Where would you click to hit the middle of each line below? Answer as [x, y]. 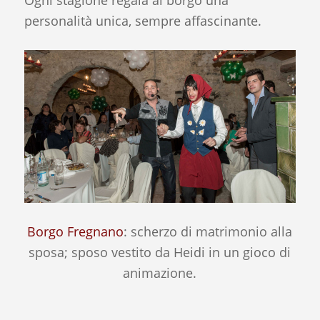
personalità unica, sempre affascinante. [142, 21]
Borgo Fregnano [76, 231]
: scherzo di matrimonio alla [208, 231]
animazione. [160, 272]
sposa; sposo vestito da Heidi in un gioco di [160, 252]
